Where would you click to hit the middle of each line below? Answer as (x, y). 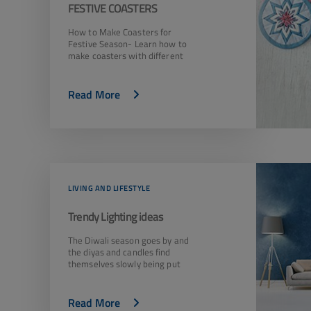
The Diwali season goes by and (128, 240)
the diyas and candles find (119, 252)
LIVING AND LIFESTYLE (109, 188)
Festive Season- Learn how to (127, 44)
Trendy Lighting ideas (116, 217)
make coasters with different (126, 56)
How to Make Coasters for (120, 32)
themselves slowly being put (124, 264)
